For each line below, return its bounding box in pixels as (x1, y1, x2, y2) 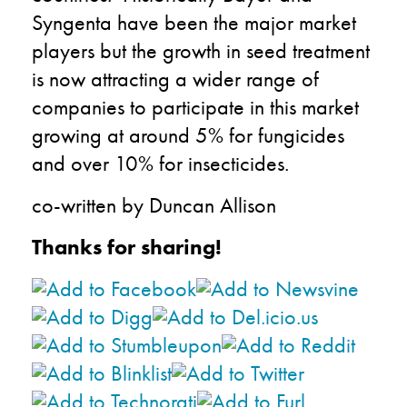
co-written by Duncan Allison (32, 190, 276, 219)
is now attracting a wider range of (32, 64, 319, 93)
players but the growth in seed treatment (32, 35, 370, 65)
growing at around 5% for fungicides (32, 120, 344, 149)
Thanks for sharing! (32, 232, 222, 261)
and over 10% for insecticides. (32, 148, 289, 177)
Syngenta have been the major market (32, 7, 356, 36)
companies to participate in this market (32, 92, 359, 121)
